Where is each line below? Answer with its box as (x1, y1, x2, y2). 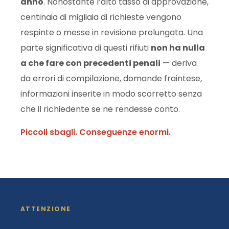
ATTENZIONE (20, 204, 71, 214)
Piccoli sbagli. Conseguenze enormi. (20, 126, 171, 138)
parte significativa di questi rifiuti (20, 42, 151, 54)
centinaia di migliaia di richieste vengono (20, 11, 181, 24)
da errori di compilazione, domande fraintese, (20, 73, 202, 85)
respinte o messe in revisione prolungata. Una (20, 27, 203, 39)
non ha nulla (151, 42, 205, 54)
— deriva (161, 57, 197, 70)
